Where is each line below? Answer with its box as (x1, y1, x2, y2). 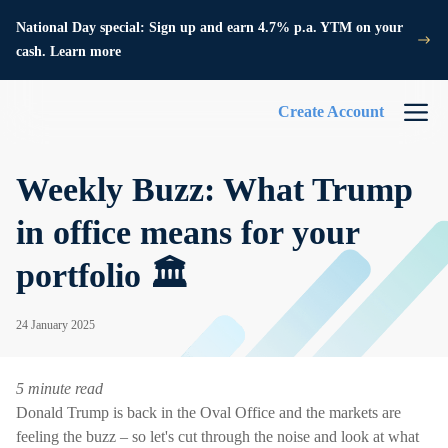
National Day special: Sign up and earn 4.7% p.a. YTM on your (16, 20, 403, 35)
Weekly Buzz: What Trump (16, 171, 413, 208)
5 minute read (16, 380, 103, 397)
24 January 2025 (16, 318, 95, 332)
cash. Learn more (16, 44, 121, 59)
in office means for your (16, 214, 359, 251)
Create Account (278, 103, 384, 120)
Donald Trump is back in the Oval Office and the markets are (16, 404, 401, 421)
